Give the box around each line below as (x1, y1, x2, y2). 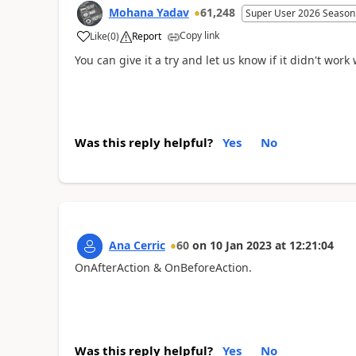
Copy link (179, 28, 219, 42)
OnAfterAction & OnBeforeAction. (74, 260, 252, 275)
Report (131, 29, 161, 43)
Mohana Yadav (108, 4, 189, 20)
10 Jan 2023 (209, 238, 272, 253)
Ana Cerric (108, 238, 165, 253)
